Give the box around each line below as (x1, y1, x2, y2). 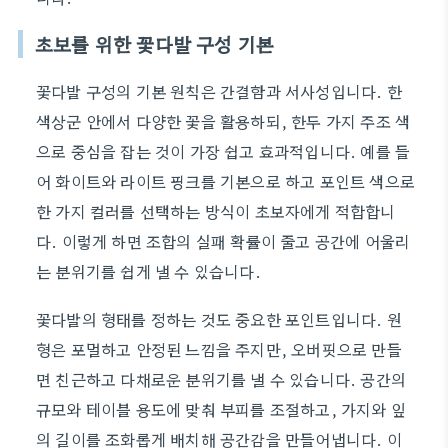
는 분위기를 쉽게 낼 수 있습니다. (36, 259, 261, 283)
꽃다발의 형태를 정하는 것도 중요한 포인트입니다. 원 (36, 307, 402, 331)
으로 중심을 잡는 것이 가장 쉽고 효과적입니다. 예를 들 (36, 139, 411, 163)
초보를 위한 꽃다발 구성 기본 (35, 30, 275, 58)
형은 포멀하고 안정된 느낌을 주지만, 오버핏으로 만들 (36, 337, 402, 361)
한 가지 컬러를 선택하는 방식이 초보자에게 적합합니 (36, 199, 396, 223)
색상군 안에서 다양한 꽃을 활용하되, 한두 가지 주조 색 (36, 109, 411, 133)
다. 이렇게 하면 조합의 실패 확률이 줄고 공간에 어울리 (36, 229, 411, 253)
